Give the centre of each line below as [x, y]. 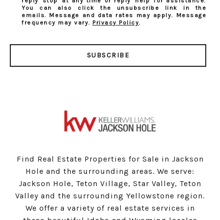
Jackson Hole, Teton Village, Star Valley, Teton [110, 184]
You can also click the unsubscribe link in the [114, 8]
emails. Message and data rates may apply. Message [114, 15]
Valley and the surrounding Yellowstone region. [110, 196]
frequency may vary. [57, 23]
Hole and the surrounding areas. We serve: [110, 171]
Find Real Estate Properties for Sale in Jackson [110, 159]
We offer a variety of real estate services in [110, 208]
